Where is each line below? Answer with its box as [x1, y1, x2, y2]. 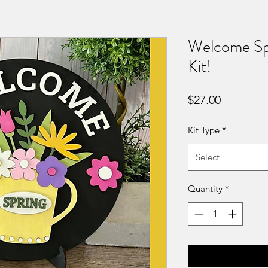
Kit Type [188, 124, 220, 136]
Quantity [188, 183, 223, 195]
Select [196, 151, 220, 163]
